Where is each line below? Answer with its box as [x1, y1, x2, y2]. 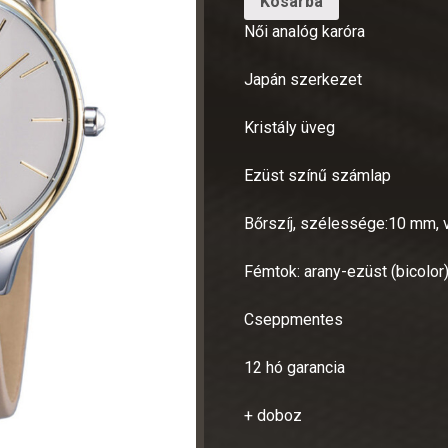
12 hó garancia [244, 357, 346, 377]
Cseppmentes [244, 309, 344, 329]
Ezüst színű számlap [244, 165, 392, 185]
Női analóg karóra [244, 21, 366, 41]
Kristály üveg [244, 117, 336, 137]
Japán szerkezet [244, 69, 363, 89]
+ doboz [244, 405, 303, 425]
